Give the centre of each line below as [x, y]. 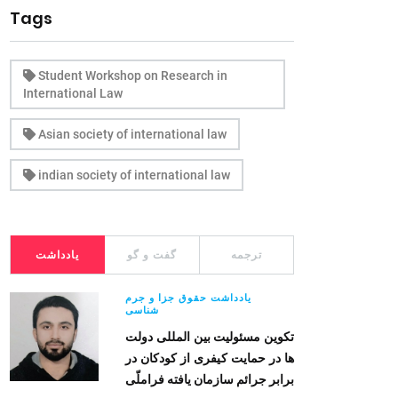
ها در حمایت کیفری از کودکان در [210, 358]
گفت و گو [151, 255]
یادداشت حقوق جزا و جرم [188, 298]
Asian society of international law [131, 134]
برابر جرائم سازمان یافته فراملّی [210, 379]
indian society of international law [133, 175]
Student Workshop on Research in [131, 76]
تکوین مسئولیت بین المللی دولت [210, 337]
